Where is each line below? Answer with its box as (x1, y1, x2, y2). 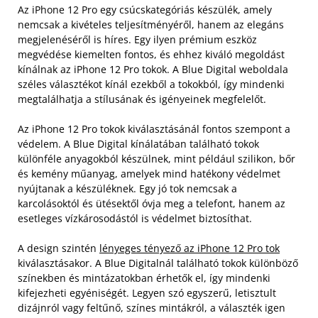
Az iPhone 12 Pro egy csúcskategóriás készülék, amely (18, 3, 272, 17)
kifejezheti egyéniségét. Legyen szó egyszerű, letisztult (18, 286, 276, 300)
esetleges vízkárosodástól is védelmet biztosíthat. (18, 212, 252, 226)
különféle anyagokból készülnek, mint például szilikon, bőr (18, 152, 295, 166)
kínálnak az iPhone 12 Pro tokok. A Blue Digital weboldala (18, 62, 288, 77)
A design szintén (18, 241, 99, 256)
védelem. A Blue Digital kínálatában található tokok (18, 137, 259, 151)
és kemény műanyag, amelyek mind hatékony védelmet (18, 167, 280, 181)
